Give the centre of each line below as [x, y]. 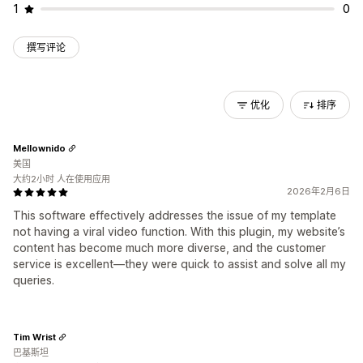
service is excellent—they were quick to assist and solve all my [179, 264]
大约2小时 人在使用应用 [62, 179]
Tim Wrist [34, 337]
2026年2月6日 [318, 191]
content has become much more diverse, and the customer [169, 248]
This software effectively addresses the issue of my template [175, 215]
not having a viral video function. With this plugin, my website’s [179, 231]
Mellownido [39, 148]
